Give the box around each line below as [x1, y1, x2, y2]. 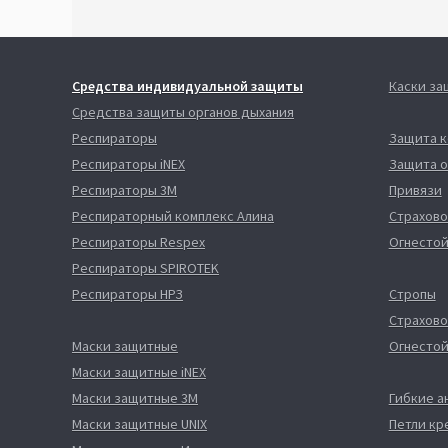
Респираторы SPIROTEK [72, 259, 219, 277]
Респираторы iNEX [72, 155, 185, 173]
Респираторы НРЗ [72, 285, 183, 303]
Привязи [388, 181, 442, 199]
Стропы [388, 285, 436, 303]
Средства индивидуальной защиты [72, 77, 303, 95]
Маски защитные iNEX [72, 363, 206, 381]
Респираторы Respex [72, 233, 205, 251]
